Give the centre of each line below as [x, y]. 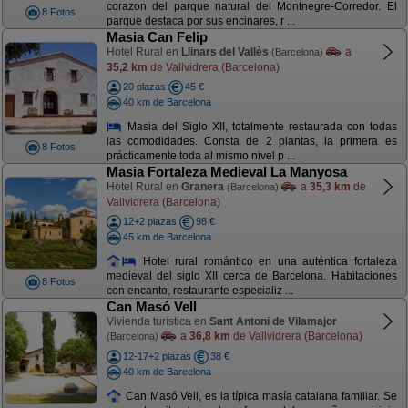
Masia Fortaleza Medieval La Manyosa [226, 172]
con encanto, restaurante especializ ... [199, 291]
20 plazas [144, 87]
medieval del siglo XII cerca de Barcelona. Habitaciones [251, 276]
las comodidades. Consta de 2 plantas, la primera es [251, 142]
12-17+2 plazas [157, 356]
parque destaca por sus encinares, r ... [200, 21]
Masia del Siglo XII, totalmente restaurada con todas [260, 126]
